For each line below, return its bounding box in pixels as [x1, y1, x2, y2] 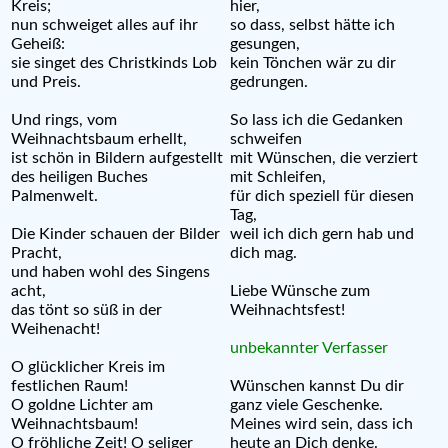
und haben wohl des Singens [11, 263, 210, 280]
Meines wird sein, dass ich [230, 415, 413, 432]
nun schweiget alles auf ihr [11, 16, 198, 33]
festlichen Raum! [11, 377, 128, 394]
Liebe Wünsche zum [230, 282, 370, 299]
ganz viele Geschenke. [230, 396, 383, 413]
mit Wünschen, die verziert [230, 149, 418, 166]
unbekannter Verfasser [230, 339, 388, 356]
